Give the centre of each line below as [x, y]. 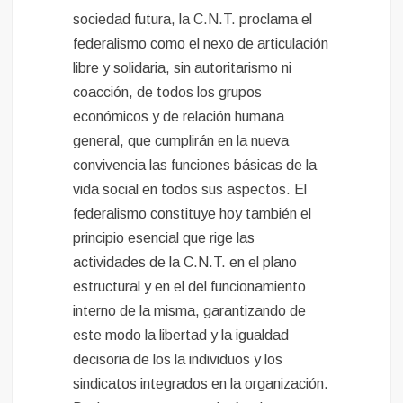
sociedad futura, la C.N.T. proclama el [193, 20]
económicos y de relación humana [179, 117]
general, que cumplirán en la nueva [181, 141]
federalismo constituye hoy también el [193, 214]
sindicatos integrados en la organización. [201, 384]
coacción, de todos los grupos [168, 93]
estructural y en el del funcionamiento [190, 287]
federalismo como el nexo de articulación [201, 44]
